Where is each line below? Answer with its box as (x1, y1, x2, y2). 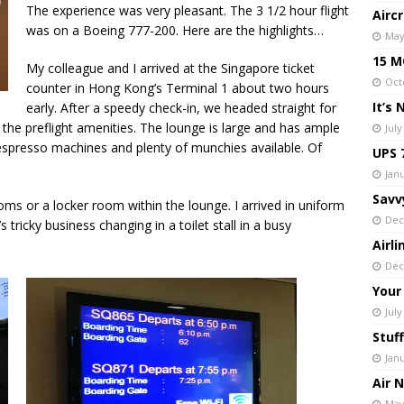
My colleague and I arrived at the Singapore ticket (26, 60, 315, 77)
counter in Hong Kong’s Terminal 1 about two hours (26, 79, 329, 96)
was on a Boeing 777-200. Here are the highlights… (26, 22, 324, 39)
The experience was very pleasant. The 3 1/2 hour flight (26, 2, 349, 19)
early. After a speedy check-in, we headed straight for (26, 99, 336, 116)
